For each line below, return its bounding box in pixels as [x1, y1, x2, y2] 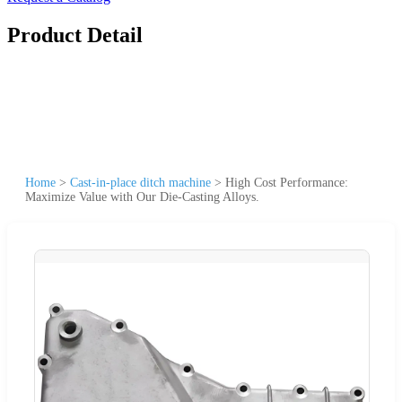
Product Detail [7, 22, 143, 47]
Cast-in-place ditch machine [70, 175, 211, 189]
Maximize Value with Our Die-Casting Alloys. [25, 189, 259, 204]
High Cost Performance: [225, 175, 348, 189]
